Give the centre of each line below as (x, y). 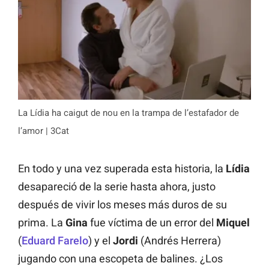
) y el (101, 241)
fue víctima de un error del (152, 223)
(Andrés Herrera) (180, 241)
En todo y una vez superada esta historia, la (122, 169)
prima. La (42, 223)
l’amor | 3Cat (44, 131)
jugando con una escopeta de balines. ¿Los (120, 259)
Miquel (233, 223)
